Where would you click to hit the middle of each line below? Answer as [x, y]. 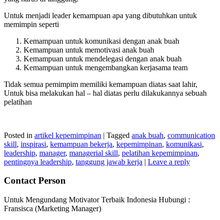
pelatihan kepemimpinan [160, 153]
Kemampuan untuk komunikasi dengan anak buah [101, 41]
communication [191, 135]
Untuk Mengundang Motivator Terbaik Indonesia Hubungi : [97, 200]
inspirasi [33, 144]
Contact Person [35, 181]
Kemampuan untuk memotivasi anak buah [89, 50]
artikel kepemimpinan [68, 135]
